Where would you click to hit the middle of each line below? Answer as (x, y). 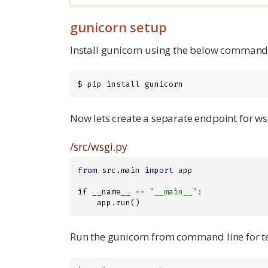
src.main (121, 170)
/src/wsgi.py (99, 147)
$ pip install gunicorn (130, 84)
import (159, 170)
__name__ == (118, 191)
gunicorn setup (118, 27)
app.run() (118, 202)
